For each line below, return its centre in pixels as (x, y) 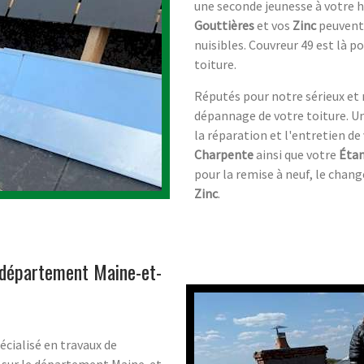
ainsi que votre (296, 154)
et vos (273, 25)
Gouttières (224, 25)
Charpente (224, 154)
